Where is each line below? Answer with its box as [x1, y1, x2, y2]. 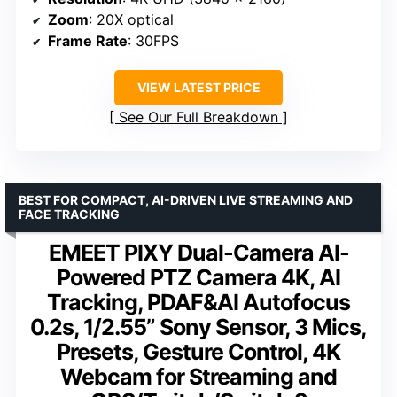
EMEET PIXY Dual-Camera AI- [48, 239, 349, 267]
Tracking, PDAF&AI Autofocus [47, 289, 350, 316]
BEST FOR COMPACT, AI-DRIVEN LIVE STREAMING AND [19, 192, 353, 208]
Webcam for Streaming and [60, 363, 337, 391]
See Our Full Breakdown [119, 108, 278, 127]
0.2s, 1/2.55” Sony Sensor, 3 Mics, [30, 314, 367, 341]
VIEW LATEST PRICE [136, 80, 261, 96]
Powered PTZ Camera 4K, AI [57, 264, 340, 292]
